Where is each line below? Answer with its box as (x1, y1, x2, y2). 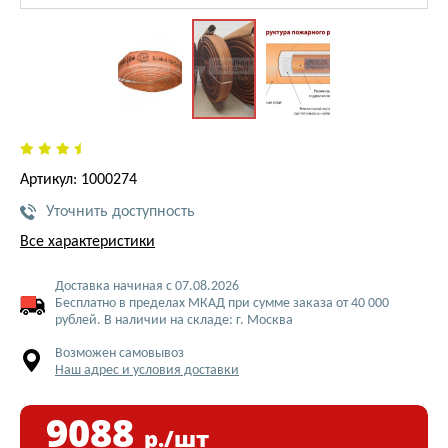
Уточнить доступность (46, 204, 195, 220)
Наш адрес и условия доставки (55, 363, 239, 378)
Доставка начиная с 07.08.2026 (55, 279, 239, 294)
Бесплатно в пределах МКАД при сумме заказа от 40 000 (55, 296, 389, 311)
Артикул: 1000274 (20, 172, 137, 188)
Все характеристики (20, 234, 155, 250)
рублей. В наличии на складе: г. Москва (55, 313, 293, 328)
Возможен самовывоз (55, 346, 184, 361)
